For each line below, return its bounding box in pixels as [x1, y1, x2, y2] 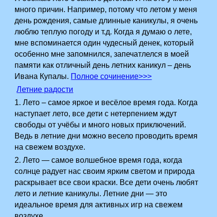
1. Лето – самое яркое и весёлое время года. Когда [15, 98, 198, 107]
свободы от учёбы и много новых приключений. [15, 121, 186, 129]
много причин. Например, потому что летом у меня [15, 5, 198, 14]
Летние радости [16, 85, 74, 93]
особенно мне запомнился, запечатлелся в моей [15, 50, 189, 58]
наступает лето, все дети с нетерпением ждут [15, 109, 177, 118]
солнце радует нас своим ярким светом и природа [15, 167, 195, 175]
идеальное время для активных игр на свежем [15, 201, 183, 209]
